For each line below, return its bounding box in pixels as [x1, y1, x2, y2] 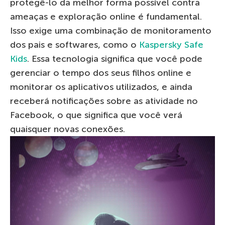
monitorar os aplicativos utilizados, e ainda [10, 81, 192, 92]
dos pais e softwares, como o [10, 39, 139, 50]
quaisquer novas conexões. [10, 123, 125, 135]
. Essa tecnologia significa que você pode [27, 53, 202, 64]
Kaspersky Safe [139, 39, 203, 50]
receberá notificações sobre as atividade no [10, 95, 198, 106]
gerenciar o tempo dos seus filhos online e [10, 67, 191, 78]
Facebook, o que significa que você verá [10, 109, 182, 121]
